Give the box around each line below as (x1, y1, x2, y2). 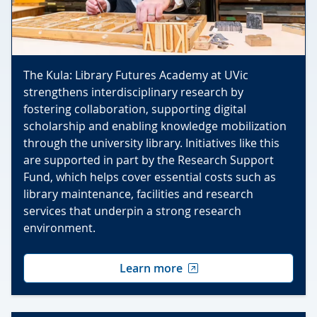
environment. (23, 219, 96, 236)
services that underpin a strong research (23, 202, 241, 219)
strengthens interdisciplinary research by (23, 83, 243, 100)
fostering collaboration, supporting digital (23, 100, 246, 117)
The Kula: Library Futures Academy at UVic (23, 67, 248, 83)
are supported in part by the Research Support (23, 151, 274, 168)
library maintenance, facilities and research (23, 185, 253, 202)
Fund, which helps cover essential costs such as (23, 168, 276, 185)
